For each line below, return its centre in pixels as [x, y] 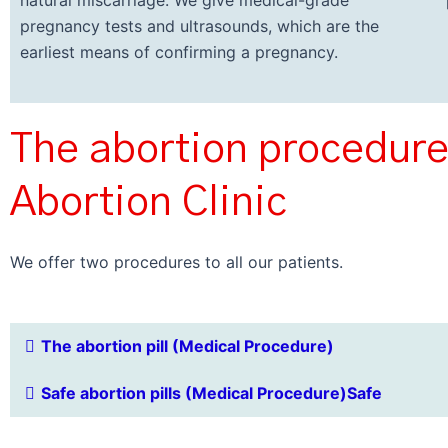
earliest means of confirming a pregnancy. [179, 52]
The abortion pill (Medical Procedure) [187, 346]
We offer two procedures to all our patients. [179, 262]
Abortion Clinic [148, 203]
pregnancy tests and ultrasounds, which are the [199, 26]
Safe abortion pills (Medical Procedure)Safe [211, 393]
